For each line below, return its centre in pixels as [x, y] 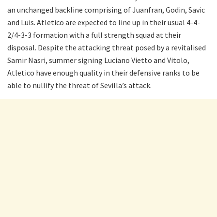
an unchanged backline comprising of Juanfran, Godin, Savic [106, 10]
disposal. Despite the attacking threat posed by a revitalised [107, 48]
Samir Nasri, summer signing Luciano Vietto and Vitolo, [98, 60]
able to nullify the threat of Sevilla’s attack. [79, 85]
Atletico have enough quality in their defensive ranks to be [103, 73]
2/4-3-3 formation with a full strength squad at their [94, 35]
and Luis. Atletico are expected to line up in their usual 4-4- [104, 23]
